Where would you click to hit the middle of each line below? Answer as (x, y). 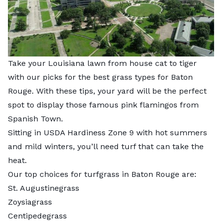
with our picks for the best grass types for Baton (100, 77)
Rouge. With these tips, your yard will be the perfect (107, 91)
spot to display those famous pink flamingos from (103, 105)
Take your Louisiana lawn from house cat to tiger (102, 63)
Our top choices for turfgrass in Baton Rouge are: (102, 174)
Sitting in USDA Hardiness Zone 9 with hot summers (108, 132)
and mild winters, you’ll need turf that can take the (106, 146)
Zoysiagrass (30, 202)
